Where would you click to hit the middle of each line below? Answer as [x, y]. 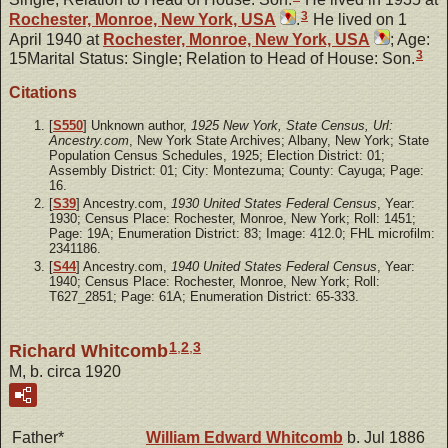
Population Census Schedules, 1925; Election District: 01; [217, 155]
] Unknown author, [137, 125]
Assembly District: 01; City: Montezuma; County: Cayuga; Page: [236, 170]
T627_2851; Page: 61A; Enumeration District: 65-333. [204, 297]
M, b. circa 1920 [65, 371]
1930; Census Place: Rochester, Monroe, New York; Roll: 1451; [232, 218]
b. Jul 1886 [384, 437]
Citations [43, 92]
